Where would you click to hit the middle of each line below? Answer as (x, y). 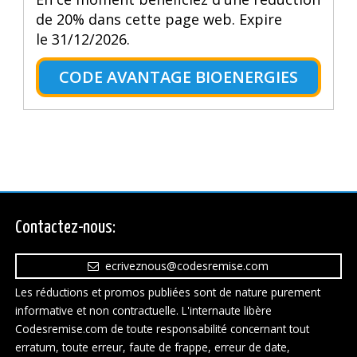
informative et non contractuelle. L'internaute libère (143, 311)
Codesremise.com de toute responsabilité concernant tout (162, 329)
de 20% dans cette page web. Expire (159, 19)
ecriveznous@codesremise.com (184, 266)
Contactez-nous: (65, 227)
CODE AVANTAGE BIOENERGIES (178, 76)
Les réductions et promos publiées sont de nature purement (167, 292)
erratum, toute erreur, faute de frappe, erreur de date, (152, 347)
